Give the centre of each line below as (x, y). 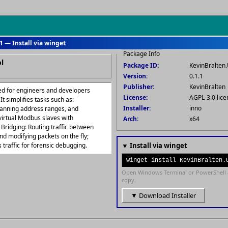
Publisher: (139, 87)
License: (135, 97)
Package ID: (141, 65)
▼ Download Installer (163, 195)
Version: (135, 76)
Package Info (141, 54)
